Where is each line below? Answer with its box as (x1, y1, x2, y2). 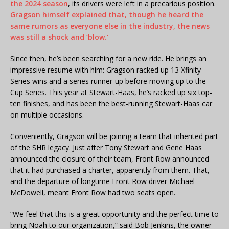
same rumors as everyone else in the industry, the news (10, 20, 210, 31)
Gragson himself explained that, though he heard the (10, 9, 203, 19)
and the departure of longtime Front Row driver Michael (10, 176, 195, 186)
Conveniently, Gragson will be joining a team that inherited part (10, 131, 218, 141)
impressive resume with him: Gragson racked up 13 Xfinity (10, 64, 201, 75)
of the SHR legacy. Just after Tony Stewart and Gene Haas (10, 142, 202, 152)
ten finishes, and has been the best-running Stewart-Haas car (10, 98, 212, 108)
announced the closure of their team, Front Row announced (10, 153, 209, 164)
